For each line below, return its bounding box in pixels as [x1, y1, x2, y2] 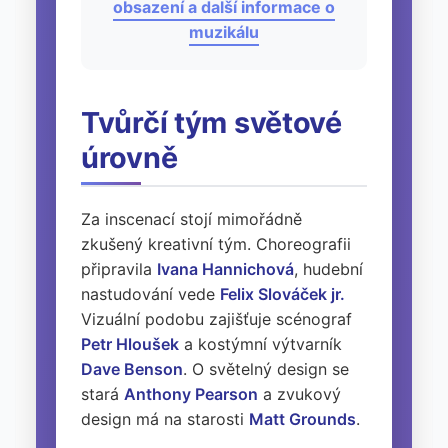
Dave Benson [81, 358, 183, 379]
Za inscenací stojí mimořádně [81, 208, 302, 229]
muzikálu [189, 21, 259, 42]
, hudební [294, 258, 363, 279]
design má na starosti [81, 408, 249, 429]
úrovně [81, 139, 178, 175]
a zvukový [258, 383, 341, 404]
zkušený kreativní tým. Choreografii [81, 233, 351, 254]
